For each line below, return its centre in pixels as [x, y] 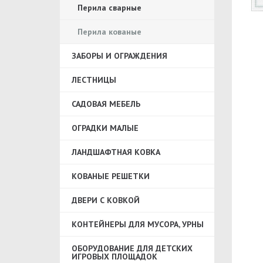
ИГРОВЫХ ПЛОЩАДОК [114, 257]
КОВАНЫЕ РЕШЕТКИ [111, 176]
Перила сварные [109, 8]
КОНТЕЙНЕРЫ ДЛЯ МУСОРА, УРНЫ [138, 224]
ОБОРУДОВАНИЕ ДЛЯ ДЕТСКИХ [132, 248]
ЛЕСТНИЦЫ [94, 80]
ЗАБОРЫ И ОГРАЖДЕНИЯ [119, 56]
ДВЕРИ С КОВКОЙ [106, 200]
